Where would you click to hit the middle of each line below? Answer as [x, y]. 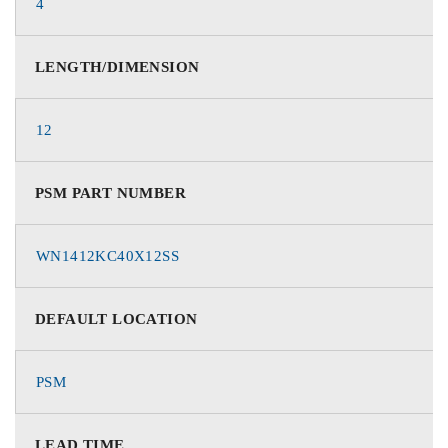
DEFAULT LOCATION [116, 319]
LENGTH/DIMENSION [117, 67]
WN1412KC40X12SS [107, 256]
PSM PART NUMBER [110, 193]
